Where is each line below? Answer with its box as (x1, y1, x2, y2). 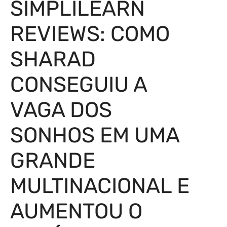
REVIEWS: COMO (10, 21, 170, 47)
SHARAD (10, 47, 96, 72)
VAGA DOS (10, 97, 112, 123)
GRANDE (10, 148, 95, 173)
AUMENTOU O (10, 199, 142, 224)
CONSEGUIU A (10, 72, 147, 97)
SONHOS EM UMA (10, 123, 179, 148)
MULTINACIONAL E (10, 173, 190, 199)
